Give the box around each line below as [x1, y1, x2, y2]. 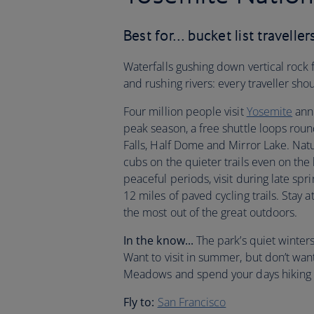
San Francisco [157, 294, 226, 310]
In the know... [123, 233, 196, 248]
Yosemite [246, 104, 293, 119]
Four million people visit [123, 104, 247, 119]
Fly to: [123, 294, 155, 310]
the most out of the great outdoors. [123, 205, 298, 220]
